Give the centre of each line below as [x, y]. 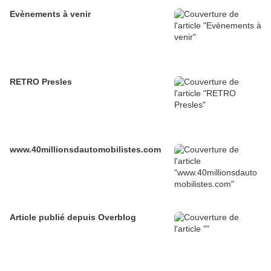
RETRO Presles [41, 82]
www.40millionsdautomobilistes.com [85, 149]
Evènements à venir [50, 14]
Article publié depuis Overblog [117, 217]
